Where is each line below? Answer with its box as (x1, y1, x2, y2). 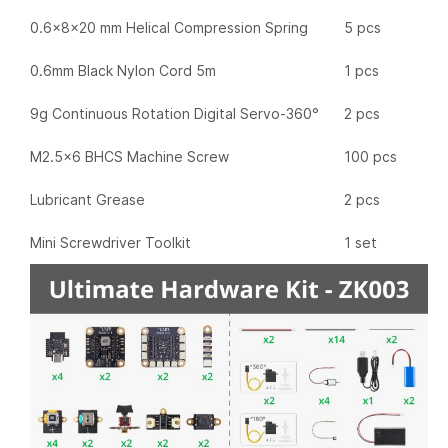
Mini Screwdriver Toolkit (30, 234, 191, 251)
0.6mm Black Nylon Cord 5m (30, 62, 216, 79)
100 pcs (344, 148, 397, 165)
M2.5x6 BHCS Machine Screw (30, 148, 229, 165)
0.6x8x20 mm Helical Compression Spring (30, 19, 308, 36)
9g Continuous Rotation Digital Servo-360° (30, 105, 319, 122)
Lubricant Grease (30, 191, 145, 208)
